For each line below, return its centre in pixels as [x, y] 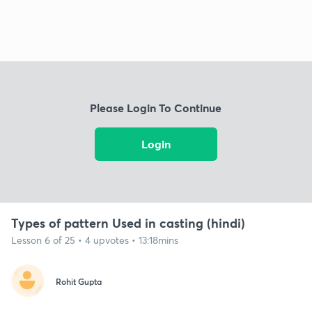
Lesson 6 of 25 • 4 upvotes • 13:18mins [95, 240]
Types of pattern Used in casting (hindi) [128, 223]
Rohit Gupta [79, 282]
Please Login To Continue [156, 108]
